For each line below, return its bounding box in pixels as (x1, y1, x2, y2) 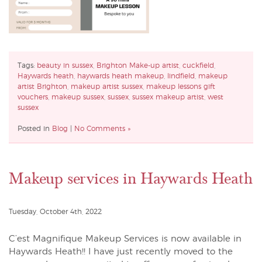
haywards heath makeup (77, 73, 164, 80)
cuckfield (182, 62, 214, 70)
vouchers (18, 94, 48, 101)
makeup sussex (51, 94, 104, 101)
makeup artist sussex (71, 83, 143, 91)
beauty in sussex (37, 62, 93, 70)
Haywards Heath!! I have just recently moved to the (9, 247, 233, 257)
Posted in (18, 125, 52, 133)
